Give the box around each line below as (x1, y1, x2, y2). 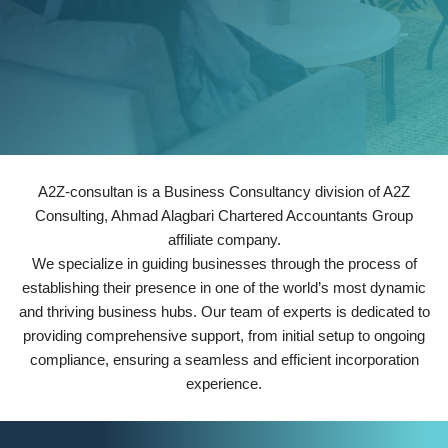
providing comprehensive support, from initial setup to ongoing (23, 326, 425, 344)
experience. (186, 374, 262, 392)
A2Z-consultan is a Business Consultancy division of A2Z (38, 182, 410, 200)
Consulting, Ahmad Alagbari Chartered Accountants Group (35, 206, 413, 224)
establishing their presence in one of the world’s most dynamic (22, 278, 426, 296)
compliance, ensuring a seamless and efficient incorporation (29, 350, 419, 368)
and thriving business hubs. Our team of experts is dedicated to (18, 302, 430, 320)
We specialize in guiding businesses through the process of (31, 254, 417, 272)
